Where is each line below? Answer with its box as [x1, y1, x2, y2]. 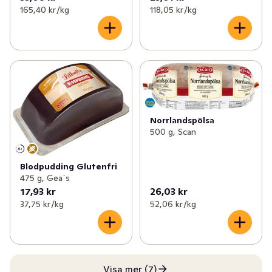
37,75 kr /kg [20, 198, 64, 209]
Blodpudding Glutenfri [20, 160, 117, 172]
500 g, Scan [149, 126, 196, 137]
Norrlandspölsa [149, 114, 214, 126]
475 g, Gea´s [20, 172, 70, 183]
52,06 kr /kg [149, 198, 196, 209]
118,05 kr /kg [149, 4, 197, 15]
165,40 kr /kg [20, 4, 69, 15]
